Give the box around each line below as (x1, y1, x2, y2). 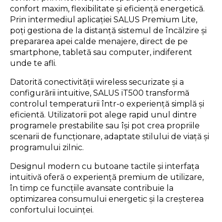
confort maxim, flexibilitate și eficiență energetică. (10, 3, 205, 13)
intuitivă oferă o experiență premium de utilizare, (10, 172, 204, 182)
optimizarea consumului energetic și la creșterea (10, 194, 204, 204)
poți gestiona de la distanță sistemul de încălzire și (10, 25, 207, 35)
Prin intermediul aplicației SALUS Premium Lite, (10, 14, 197, 24)
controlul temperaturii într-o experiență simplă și (10, 99, 204, 109)
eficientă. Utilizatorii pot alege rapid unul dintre (10, 110, 197, 119)
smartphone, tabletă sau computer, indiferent (10, 47, 192, 57)
